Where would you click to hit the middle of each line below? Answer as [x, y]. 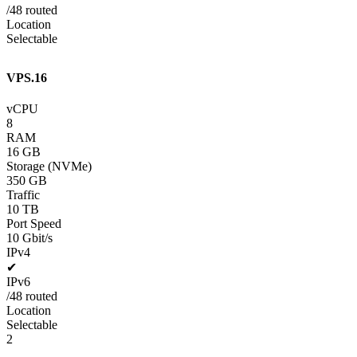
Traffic [23, 195]
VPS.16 [27, 78]
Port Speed [34, 224]
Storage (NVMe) [49, 167]
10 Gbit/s [29, 238]
